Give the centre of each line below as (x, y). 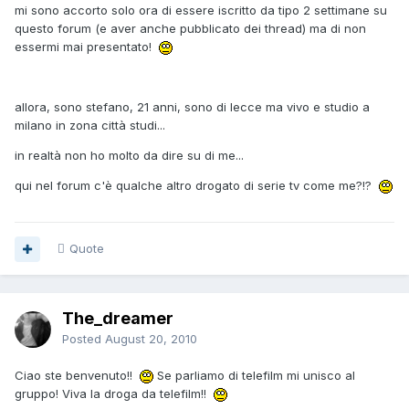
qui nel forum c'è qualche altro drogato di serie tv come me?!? (197, 186)
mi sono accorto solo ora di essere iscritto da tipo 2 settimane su (201, 10)
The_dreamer (118, 319)
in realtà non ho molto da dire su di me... (129, 156)
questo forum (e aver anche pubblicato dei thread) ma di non (190, 29)
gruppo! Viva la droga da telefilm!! (114, 394)
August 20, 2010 (151, 339)
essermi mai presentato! (87, 47)
